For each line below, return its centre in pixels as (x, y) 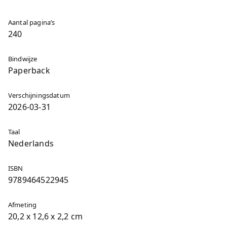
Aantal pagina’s (32, 22)
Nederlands (31, 143)
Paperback (29, 70)
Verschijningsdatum (39, 95)
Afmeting (23, 205)
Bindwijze (23, 59)
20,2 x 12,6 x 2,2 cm (45, 216)
